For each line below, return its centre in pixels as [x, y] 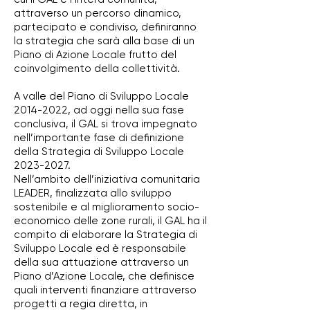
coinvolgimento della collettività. [97, 69]
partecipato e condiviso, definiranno [105, 27]
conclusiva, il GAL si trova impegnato [106, 124]
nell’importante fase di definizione [99, 138]
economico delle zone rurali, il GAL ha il [110, 221]
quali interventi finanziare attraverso [105, 290]
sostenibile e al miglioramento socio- [107, 207]
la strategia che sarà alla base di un [104, 41]
